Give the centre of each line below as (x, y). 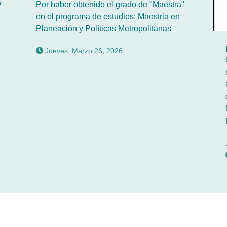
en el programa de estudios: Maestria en (108, 16)
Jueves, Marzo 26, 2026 (83, 50)
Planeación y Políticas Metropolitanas (103, 28)
